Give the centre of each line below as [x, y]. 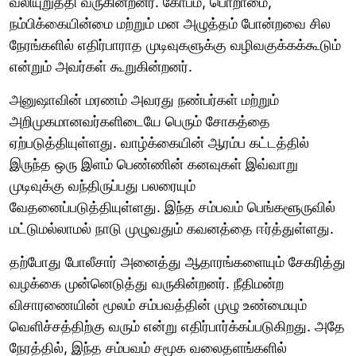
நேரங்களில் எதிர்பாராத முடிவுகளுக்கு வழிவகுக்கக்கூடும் [175, 44]
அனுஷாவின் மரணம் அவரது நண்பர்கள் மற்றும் [144, 99]
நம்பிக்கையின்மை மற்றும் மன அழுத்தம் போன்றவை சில [170, 23]
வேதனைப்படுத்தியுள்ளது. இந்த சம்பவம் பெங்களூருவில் [172, 207]
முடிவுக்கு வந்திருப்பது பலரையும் [103, 185]
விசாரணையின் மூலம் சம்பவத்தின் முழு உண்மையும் [158, 304]
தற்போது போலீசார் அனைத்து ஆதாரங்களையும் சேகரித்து [178, 261]
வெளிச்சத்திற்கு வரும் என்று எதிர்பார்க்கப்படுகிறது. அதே [177, 326]
